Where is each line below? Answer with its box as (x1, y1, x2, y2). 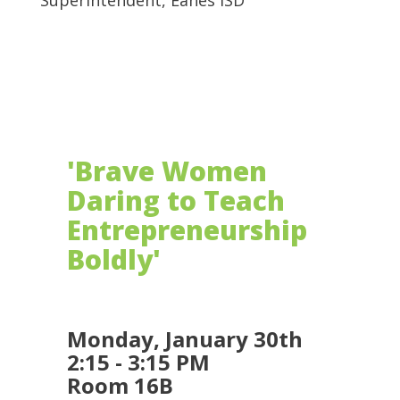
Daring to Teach (67, 182, 285, 220)
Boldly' (67, 241, 161, 279)
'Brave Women (67, 153, 274, 190)
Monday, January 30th (67, 324, 303, 354)
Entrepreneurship (67, 212, 307, 249)
